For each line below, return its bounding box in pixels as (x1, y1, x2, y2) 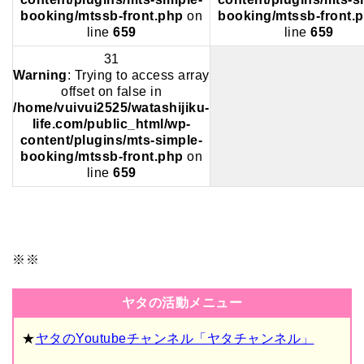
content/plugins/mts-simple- (19, 132, 203, 147)
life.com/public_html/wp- (32, 116, 191, 131)
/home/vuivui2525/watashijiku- (13, 100, 210, 115)
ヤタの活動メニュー (121, 295, 243, 310)
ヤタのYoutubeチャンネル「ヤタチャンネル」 (35, 331, 314, 345)
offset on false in (61, 84, 162, 98)
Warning (13, 67, 67, 82)
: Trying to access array (67, 67, 210, 82)
